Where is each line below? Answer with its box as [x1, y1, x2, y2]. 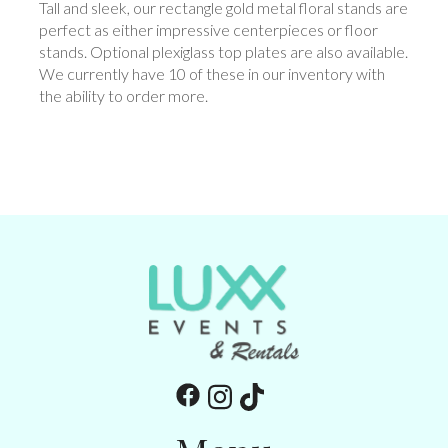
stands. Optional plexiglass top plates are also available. [39, 42, 408, 62]
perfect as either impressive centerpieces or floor [39, 20, 378, 40]
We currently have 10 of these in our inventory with [39, 64, 385, 84]
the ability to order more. [39, 86, 208, 106]
